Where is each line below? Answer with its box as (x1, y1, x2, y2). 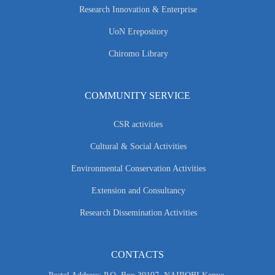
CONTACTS (111, 249, 164, 260)
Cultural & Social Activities (90, 142, 187, 152)
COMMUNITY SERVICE (85, 90, 190, 101)
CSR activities (114, 120, 163, 130)
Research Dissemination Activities (79, 208, 197, 218)
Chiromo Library (108, 49, 168, 59)
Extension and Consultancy (91, 186, 185, 196)
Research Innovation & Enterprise (79, 5, 197, 15)
